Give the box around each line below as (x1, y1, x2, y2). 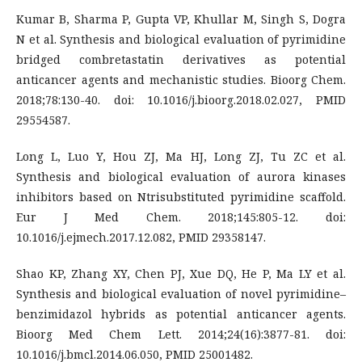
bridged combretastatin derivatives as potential (16, 51, 346, 67)
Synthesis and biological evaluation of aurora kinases (16, 168, 346, 184)
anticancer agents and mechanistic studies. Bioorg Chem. (16, 71, 346, 87)
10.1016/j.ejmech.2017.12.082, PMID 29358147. (16, 229, 266, 245)
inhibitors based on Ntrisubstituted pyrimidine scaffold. (16, 188, 346, 204)
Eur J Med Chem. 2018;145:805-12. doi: (16, 208, 346, 225)
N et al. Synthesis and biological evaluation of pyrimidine (16, 31, 346, 47)
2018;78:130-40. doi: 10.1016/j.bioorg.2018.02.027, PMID (16, 91, 346, 107)
